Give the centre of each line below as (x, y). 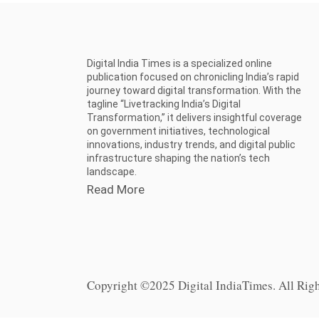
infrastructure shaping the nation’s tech (178, 158)
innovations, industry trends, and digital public (191, 144)
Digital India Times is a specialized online (179, 63)
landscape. (112, 171)
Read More (116, 189)
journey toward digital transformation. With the (194, 90)
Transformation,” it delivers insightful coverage (194, 117)
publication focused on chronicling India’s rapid (193, 77)
